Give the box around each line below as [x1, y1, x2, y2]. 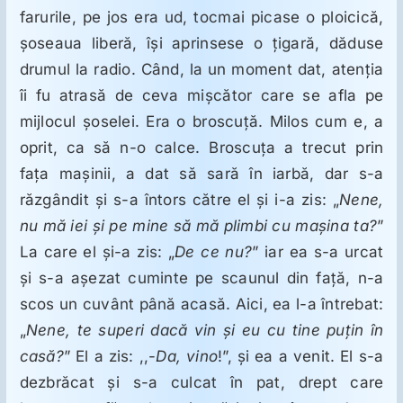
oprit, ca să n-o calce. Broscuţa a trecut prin [19, 139, 384, 157]
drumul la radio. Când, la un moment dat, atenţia [19, 60, 384, 79]
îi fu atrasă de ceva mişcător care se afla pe [19, 86, 384, 105]
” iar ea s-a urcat [252, 243, 384, 262]
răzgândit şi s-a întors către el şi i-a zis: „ [19, 191, 340, 210]
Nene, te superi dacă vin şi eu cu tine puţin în [25, 321, 384, 340]
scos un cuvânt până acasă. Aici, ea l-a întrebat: [19, 295, 384, 314]
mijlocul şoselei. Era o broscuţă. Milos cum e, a [19, 112, 384, 131]
